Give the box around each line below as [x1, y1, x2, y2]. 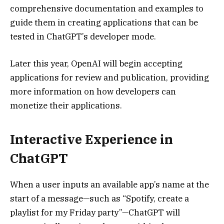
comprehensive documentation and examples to [10, 3, 203, 14]
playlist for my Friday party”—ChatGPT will [10, 207, 180, 218]
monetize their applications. [10, 100, 122, 111]
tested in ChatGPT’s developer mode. [10, 31, 156, 42]
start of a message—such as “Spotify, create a [10, 193, 189, 204]
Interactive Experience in [10, 130, 173, 147]
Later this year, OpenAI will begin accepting [10, 58, 182, 69]
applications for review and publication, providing [10, 72, 209, 83]
